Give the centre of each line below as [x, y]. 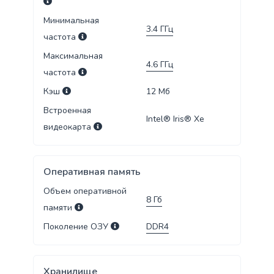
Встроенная [67, 111]
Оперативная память [92, 172]
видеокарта [67, 127]
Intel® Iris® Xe [175, 119]
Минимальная [71, 21]
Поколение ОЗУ [76, 227]
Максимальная [73, 56]
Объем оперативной [85, 191]
